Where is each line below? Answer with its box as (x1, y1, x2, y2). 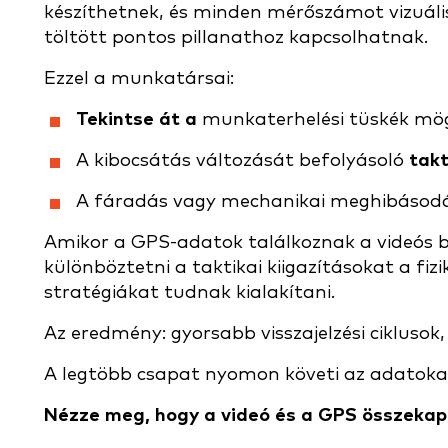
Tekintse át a (76, 110, 197, 129)
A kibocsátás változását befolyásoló (76, 151, 409, 170)
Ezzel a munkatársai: (44, 69, 234, 88)
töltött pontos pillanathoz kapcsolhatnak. (44, 28, 428, 47)
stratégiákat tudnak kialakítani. (44, 283, 335, 302)
